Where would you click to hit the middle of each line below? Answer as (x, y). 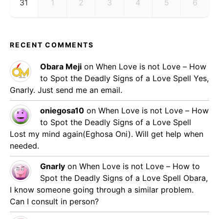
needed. (24, 145)
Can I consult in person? (54, 201)
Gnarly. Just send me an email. (66, 90)
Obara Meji (61, 66)
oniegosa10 (62, 110)
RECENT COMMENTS (52, 44)
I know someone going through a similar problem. (102, 189)
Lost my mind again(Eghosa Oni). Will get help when (107, 134)
